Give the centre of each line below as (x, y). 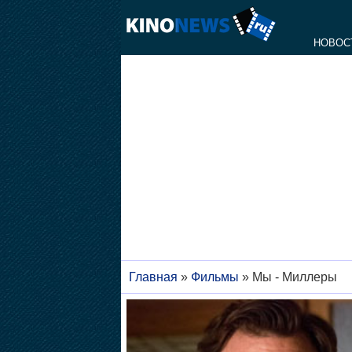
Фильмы (214, 277)
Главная (153, 277)
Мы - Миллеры (294, 277)
